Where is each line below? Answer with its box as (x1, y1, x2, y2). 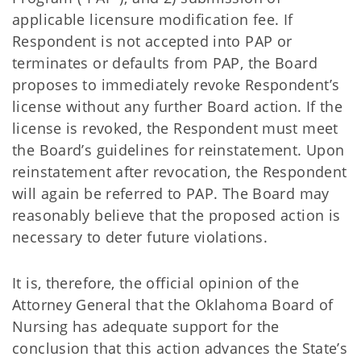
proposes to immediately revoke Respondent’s (12, 75, 340, 94)
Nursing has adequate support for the (12, 317, 280, 336)
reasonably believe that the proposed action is (12, 205, 341, 225)
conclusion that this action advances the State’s (12, 338, 348, 358)
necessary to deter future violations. (12, 227, 272, 247)
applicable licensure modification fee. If (12, 10, 293, 29)
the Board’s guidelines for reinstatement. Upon (12, 140, 345, 160)
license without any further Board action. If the (12, 97, 343, 116)
